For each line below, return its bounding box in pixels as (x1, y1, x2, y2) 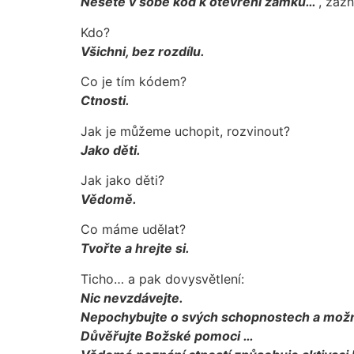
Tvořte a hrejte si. (81, 240, 190, 257)
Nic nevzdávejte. (81, 289, 183, 306)
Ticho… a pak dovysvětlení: (81, 270, 244, 287)
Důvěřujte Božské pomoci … (81, 327, 254, 344)
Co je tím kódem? (81, 73, 186, 90)
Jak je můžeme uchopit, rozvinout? (81, 122, 290, 139)
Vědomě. (81, 190, 137, 207)
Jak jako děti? (81, 171, 164, 188)
